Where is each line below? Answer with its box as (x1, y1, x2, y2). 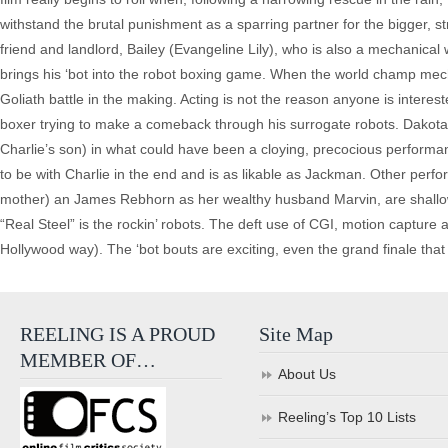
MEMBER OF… (20, 349, 156, 371)
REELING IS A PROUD (20, 323, 215, 345)
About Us (278, 366, 337, 382)
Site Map (259, 323, 334, 345)
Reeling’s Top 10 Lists (278, 409, 417, 425)
